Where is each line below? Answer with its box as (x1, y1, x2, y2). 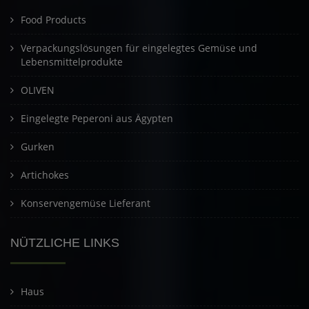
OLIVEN (21, 83, 54, 97)
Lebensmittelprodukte (21, 55, 123, 69)
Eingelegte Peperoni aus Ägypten (21, 112, 173, 126)
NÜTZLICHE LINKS (10, 236, 119, 250)
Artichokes (21, 168, 69, 182)
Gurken (21, 140, 54, 154)
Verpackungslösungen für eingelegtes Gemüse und (21, 41, 257, 55)
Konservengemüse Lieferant (21, 197, 150, 210)
